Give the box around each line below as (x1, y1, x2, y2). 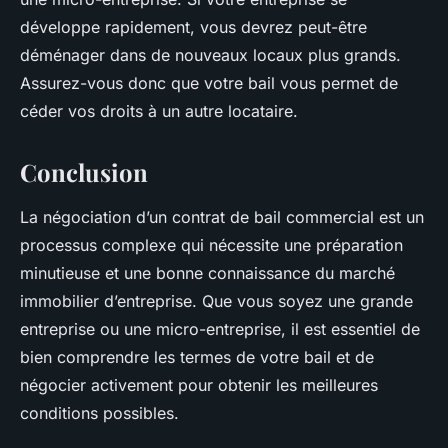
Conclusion (20, 156, 148, 189)
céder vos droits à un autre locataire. (20, 101, 298, 122)
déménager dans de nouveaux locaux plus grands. (20, 45, 401, 66)
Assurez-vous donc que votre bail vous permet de (20, 73, 398, 94)
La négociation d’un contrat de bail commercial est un (20, 207, 424, 228)
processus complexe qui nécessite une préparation (20, 235, 403, 256)
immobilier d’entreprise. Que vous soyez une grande (20, 291, 413, 312)
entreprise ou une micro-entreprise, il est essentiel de (20, 319, 420, 340)
